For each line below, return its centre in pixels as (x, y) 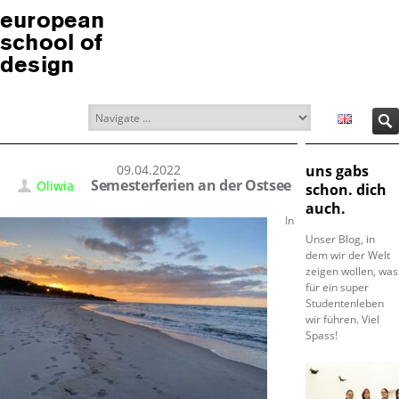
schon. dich (346, 190)
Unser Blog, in (340, 239)
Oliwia (55, 186)
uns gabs (337, 171)
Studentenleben (344, 303)
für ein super (337, 287)
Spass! (321, 335)
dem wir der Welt (347, 255)
